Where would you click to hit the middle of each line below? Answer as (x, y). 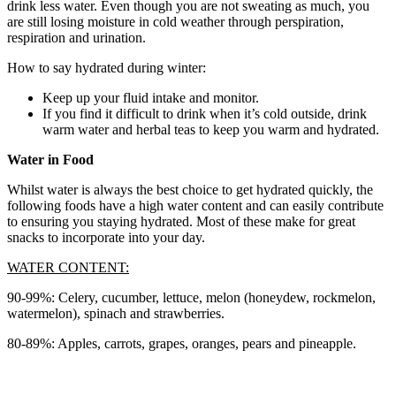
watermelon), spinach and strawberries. (116, 314)
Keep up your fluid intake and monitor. (151, 98)
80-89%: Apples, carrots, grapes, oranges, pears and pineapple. (182, 344)
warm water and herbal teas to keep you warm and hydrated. (211, 130)
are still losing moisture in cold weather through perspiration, (175, 22)
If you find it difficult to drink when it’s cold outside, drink (205, 114)
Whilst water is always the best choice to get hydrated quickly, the (190, 190)
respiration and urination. (76, 38)
